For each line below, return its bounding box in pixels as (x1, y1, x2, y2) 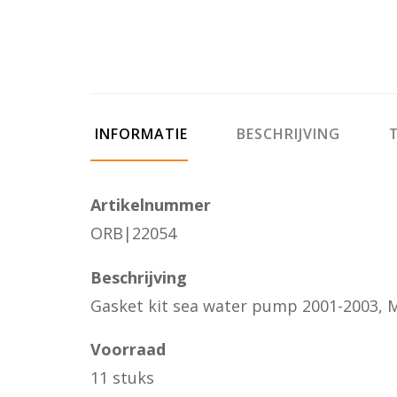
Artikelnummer (90, 194, 211, 215)
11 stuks (90, 367, 154, 388)
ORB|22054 (90, 222, 176, 244)
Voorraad (90, 339, 166, 360)
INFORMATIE (90, 124, 188, 144)
